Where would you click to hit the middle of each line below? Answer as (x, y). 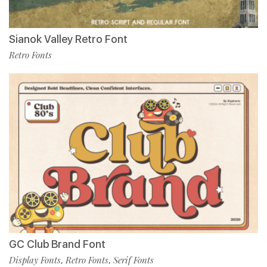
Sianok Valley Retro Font (68, 39)
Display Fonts (35, 260)
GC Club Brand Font (57, 244)
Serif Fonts (133, 260)
